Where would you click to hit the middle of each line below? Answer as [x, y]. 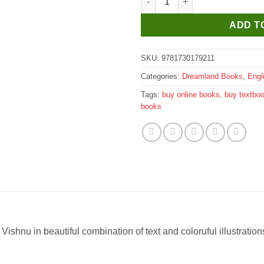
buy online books [191, 94]
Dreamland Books [212, 76]
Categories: [161, 76]
